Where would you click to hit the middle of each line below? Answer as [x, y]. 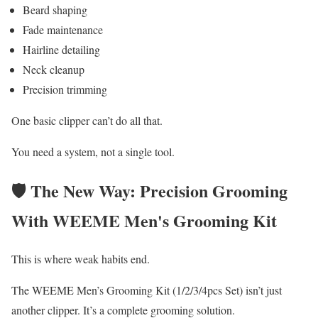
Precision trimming [65, 89]
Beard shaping [55, 9]
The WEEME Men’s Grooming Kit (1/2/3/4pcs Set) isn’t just [147, 290]
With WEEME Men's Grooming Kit [144, 220]
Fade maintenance [63, 29]
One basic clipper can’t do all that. [87, 120]
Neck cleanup [54, 69]
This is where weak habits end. [81, 259]
